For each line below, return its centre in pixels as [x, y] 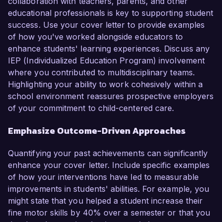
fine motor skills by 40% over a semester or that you [109, 213]
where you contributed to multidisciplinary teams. [101, 73]
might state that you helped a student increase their [106, 201]
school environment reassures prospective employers [111, 96]
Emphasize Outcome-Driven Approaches [97, 131]
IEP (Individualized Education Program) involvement [106, 61]
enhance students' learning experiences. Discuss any [109, 49]
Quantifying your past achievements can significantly [108, 153]
